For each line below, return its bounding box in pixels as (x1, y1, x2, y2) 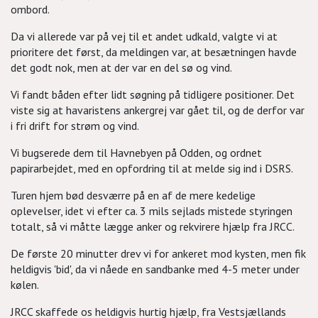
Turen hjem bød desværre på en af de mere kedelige (11, 188, 256, 202)
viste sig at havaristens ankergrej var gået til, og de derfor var (11, 103, 305, 117)
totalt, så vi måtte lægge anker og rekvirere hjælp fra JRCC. (11, 219, 297, 234)
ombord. (11, 2, 50, 16)
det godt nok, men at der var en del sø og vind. (11, 60, 232, 75)
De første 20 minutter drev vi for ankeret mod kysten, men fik (11, 246, 306, 261)
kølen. (11, 278, 39, 292)
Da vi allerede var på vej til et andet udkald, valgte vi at (11, 29, 278, 43)
